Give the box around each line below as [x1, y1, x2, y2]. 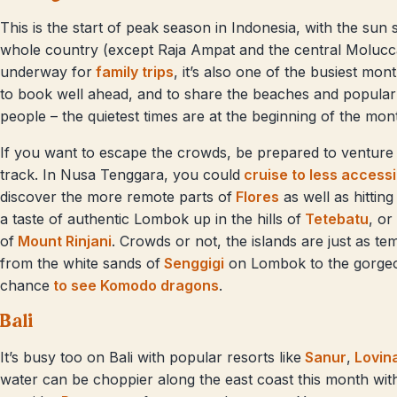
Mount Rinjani [14, 232, 112, 250]
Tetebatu [301, 210, 369, 228]
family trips [92, 63, 174, 81]
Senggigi [160, 254, 224, 272]
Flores [232, 188, 279, 206]
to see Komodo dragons [50, 276, 219, 294]
